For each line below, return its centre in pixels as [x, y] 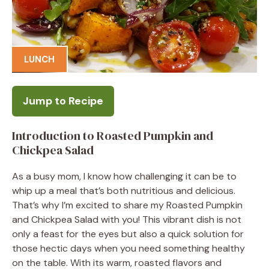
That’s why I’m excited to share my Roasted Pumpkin [127, 205]
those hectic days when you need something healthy [128, 248]
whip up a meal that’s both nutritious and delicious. [124, 190]
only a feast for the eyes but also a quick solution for [128, 234]
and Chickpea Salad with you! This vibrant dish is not [127, 219]
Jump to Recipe [63, 101]
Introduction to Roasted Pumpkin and [113, 135]
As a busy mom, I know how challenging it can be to [124, 176]
